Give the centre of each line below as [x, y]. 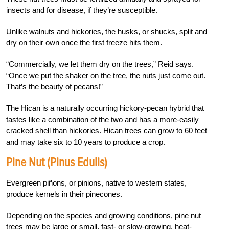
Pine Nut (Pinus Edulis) [57, 162]
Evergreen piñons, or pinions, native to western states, [96, 182]
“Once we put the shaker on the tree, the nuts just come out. [106, 75]
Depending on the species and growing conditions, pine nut [104, 215]
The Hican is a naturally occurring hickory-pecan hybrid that [105, 108]
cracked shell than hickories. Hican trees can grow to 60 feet [107, 130]
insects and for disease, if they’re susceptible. [82, 10]
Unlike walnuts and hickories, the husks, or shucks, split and [107, 31]
